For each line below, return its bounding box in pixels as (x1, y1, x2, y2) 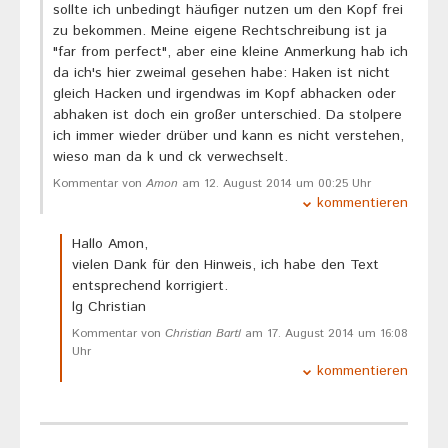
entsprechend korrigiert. (72, 276, 228, 297)
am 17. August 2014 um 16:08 (241, 325, 408, 343)
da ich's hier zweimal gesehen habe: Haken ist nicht (53, 63, 390, 84)
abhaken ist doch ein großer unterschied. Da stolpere (53, 105, 402, 126)
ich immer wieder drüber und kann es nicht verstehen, (53, 126, 404, 147)
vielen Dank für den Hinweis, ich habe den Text (72, 255, 379, 276)
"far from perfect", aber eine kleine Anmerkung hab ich (53, 42, 408, 63)
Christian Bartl (165, 325, 241, 343)
